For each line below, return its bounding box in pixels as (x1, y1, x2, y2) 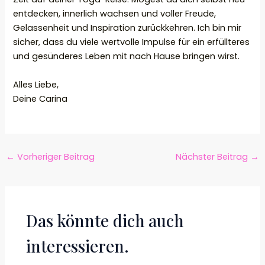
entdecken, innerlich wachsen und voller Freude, (13, 8, 216, 20)
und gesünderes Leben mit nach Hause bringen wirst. (13, 50, 240, 63)
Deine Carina (13, 92, 68, 105)
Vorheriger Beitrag (14, 150, 95, 163)
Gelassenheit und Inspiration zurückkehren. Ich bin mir (13, 22, 242, 34)
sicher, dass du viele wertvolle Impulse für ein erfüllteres (13, 36, 250, 49)
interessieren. (26, 235, 130, 257)
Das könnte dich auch (26, 209, 184, 232)
